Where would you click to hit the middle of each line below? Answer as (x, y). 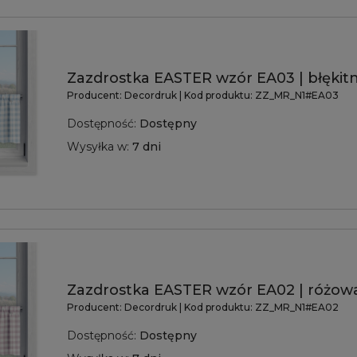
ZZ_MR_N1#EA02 (297, 308)
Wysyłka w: (98, 147)
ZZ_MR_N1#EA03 (297, 96)
